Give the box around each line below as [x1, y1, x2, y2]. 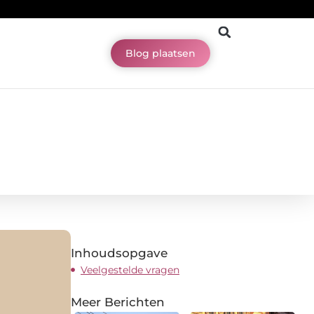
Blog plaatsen [125, 47, 196, 60]
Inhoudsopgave [71, 245, 168, 260]
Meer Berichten [71, 294, 165, 309]
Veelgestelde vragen [81, 263, 179, 276]
